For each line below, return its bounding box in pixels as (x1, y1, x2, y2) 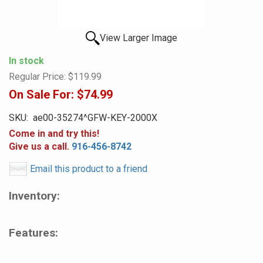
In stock (9, 55, 44, 66)
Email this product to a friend (30, 163, 147, 174)
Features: (9, 226, 58, 240)
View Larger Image (100, 32, 177, 43)
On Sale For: (9, 87, 74, 102)
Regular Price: (9, 71, 66, 82)
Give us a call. (9, 141, 72, 152)
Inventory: (9, 189, 60, 203)
